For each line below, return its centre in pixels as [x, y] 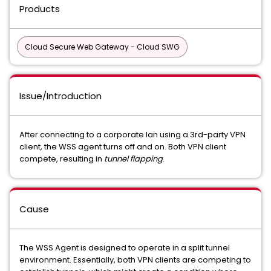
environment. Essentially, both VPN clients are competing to [135, 260]
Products [40, 9]
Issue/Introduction [60, 96]
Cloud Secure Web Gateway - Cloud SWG [102, 47]
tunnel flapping [133, 159]
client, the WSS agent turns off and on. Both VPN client [123, 147]
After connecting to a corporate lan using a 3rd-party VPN [132, 135]
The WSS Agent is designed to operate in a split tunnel [125, 248]
